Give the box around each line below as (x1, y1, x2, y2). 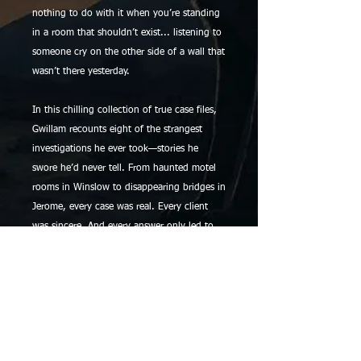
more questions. (32, 241, 102, 251)
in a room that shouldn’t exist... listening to (32, 28, 222, 39)
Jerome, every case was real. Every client (32, 202, 208, 213)
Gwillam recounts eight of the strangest (32, 125, 202, 135)
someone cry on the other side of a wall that (32, 48, 225, 58)
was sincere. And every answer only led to (32, 222, 214, 232)
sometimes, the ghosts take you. (32, 299, 172, 309)
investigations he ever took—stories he (32, 144, 198, 155)
